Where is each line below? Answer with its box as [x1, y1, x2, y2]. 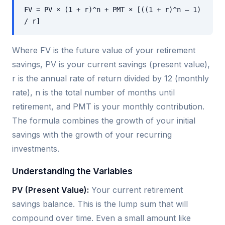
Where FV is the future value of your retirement [12, 45, 195, 55]
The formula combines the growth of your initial [12, 115, 195, 126]
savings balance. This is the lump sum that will [12, 198, 188, 209]
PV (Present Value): [12, 184, 89, 195]
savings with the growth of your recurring [12, 129, 172, 140]
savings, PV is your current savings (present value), [12, 59, 210, 69]
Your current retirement [89, 184, 183, 195]
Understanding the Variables [12, 165, 133, 176]
